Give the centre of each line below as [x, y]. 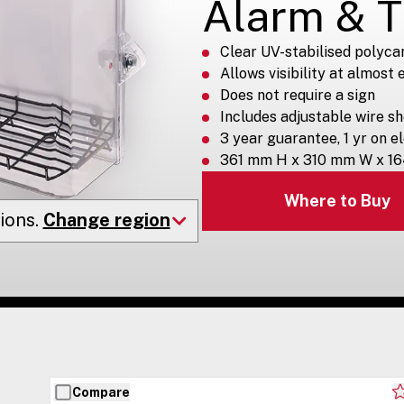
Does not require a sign [298, 95]
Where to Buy [337, 201]
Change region [106, 220]
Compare [101, 392]
